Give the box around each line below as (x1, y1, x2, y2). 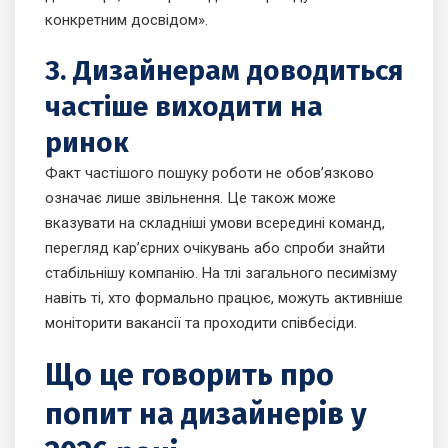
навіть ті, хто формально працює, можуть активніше (45, 289, 403, 308)
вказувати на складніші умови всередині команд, (45, 214, 385, 233)
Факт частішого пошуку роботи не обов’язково (45, 164, 374, 183)
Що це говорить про (45, 357, 334, 394)
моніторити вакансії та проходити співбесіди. (45, 314, 357, 333)
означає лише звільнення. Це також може (45, 189, 336, 208)
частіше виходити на (45, 90, 323, 124)
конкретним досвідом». (45, 11, 208, 30)
